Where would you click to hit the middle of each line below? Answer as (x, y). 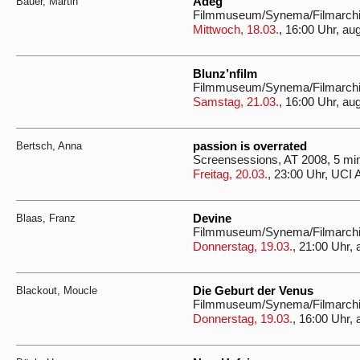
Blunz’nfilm (225, 74)
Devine (212, 219)
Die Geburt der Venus (253, 291)
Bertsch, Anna (49, 146)
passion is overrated (250, 146)
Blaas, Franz (46, 218)
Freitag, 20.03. (230, 174)
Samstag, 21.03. (236, 102)
